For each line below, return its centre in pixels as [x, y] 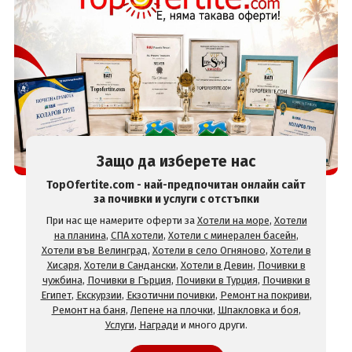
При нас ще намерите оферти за [121, 220]
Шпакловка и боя [258, 310]
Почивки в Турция [216, 280]
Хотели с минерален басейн [232, 235]
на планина [80, 235]
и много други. [213, 325]
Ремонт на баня [88, 310]
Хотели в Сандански [130, 265]
